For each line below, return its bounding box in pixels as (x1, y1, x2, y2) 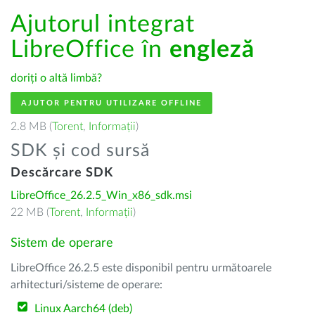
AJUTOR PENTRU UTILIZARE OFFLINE (21, 99, 202, 107)
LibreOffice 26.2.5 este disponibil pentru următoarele (11, 262, 271, 274)
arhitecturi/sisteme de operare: (11, 279, 162, 290)
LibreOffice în (11, 38, 169, 62)
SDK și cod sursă (11, 142, 150, 160)
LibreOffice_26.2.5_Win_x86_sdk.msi (11, 190, 192, 201)
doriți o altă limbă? (11, 72, 102, 84)
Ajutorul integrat (11, 13, 195, 37)
